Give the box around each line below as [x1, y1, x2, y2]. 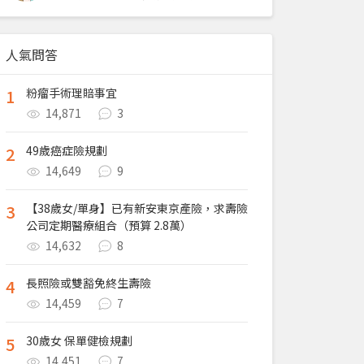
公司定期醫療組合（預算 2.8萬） [26, 217, 192, 233]
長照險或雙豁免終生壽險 [26, 275, 151, 291]
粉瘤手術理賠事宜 [26, 84, 117, 101]
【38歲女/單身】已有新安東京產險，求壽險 [26, 200, 248, 216]
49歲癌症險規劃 [26, 142, 107, 158]
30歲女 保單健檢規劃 [26, 332, 132, 349]
